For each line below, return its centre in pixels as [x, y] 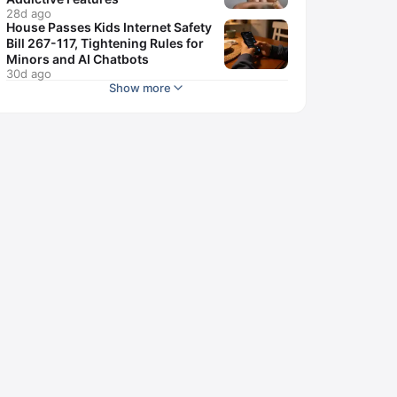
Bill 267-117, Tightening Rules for [105, 43]
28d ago [29, 13]
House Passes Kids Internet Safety [109, 27]
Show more [140, 88]
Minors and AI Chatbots [78, 59]
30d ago [29, 74]
